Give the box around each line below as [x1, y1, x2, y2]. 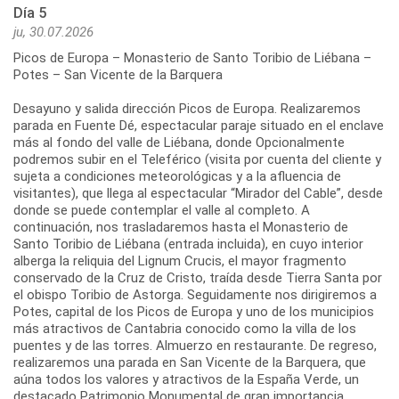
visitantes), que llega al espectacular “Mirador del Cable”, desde [13, 185, 383, 202]
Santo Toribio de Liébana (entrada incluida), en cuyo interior [13, 236, 363, 253]
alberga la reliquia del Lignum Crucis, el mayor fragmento [13, 253, 346, 270]
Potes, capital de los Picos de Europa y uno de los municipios [13, 304, 374, 321]
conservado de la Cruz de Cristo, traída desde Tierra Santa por [13, 270, 382, 287]
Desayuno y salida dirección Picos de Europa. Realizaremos [13, 101, 361, 118]
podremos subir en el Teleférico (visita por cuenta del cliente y [13, 151, 381, 168]
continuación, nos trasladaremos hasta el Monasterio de [13, 219, 348, 236]
